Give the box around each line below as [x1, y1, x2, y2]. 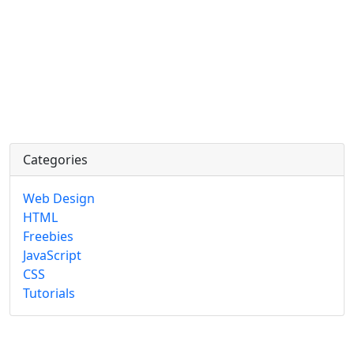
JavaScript [23, 247, 81, 265]
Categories [23, 151, 88, 169]
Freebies [23, 228, 73, 246]
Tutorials [23, 284, 75, 303]
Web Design [23, 190, 95, 208]
